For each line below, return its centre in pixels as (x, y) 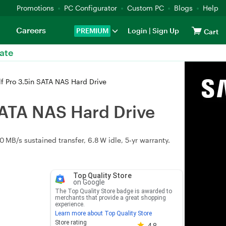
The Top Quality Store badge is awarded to (113, 191)
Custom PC (146, 8)
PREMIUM (92, 31)
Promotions (35, 8)
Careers (31, 30)
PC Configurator (91, 8)
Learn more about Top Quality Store (103, 213)
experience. (70, 204)
